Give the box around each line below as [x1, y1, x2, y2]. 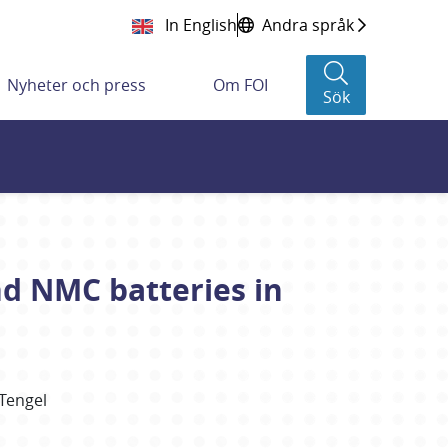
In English [161, 14, 237, 37]
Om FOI [212, 74, 268, 96]
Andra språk [262, 14, 354, 37]
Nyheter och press [7, 74, 147, 96]
